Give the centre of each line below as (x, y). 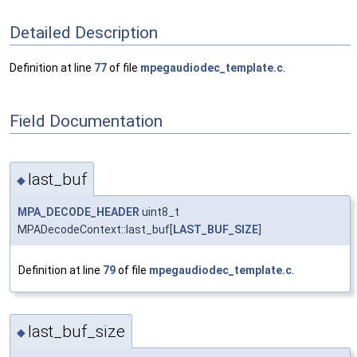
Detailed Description (84, 32)
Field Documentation (86, 121)
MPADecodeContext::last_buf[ (95, 229)
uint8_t (159, 212)
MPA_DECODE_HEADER (78, 212)
